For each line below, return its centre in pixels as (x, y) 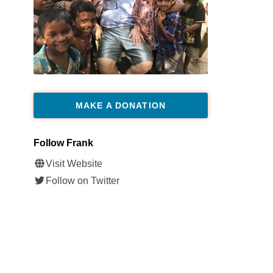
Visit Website (74, 164)
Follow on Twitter (83, 181)
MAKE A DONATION (121, 106)
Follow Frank (63, 143)
